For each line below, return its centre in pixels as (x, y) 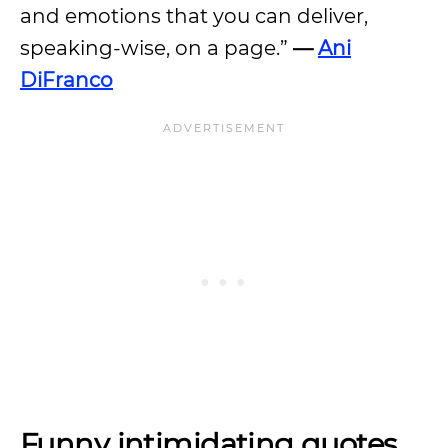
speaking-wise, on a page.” (156, 48)
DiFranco (66, 80)
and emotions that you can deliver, (194, 16)
